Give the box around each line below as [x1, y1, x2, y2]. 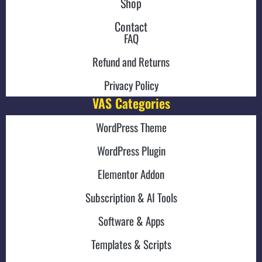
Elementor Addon [98, 166, 164, 182]
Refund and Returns [92, 53, 170, 70]
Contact [115, 18, 147, 36]
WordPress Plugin [96, 142, 166, 159]
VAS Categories [92, 94, 170, 113]
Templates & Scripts [91, 236, 171, 253]
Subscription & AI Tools [85, 189, 177, 206]
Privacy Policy [104, 77, 158, 94]
